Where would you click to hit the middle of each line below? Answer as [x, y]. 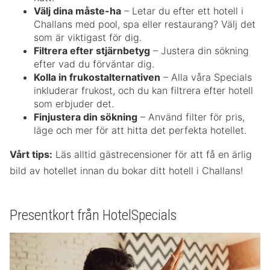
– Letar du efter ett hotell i [182, 11]
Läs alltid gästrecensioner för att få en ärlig [152, 155]
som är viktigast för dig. [88, 38]
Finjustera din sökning [86, 117]
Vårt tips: [31, 155]
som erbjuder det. [74, 104]
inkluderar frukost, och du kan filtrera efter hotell [143, 91]
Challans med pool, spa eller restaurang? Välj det [145, 24]
